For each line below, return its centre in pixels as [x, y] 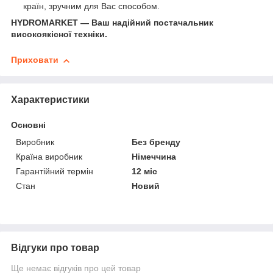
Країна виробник [49, 156]
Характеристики [50, 99]
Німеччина [154, 156]
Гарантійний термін [55, 171]
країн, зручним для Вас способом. [91, 6]
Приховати [35, 60]
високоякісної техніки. [59, 34]
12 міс [145, 171]
